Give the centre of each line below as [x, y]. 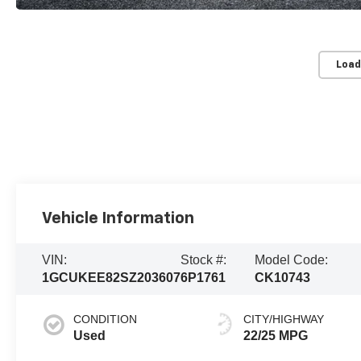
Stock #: [204, 260]
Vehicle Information [118, 219]
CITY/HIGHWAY [284, 320]
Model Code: [291, 260]
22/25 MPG [276, 336]
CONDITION [106, 320]
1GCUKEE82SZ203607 [112, 278]
